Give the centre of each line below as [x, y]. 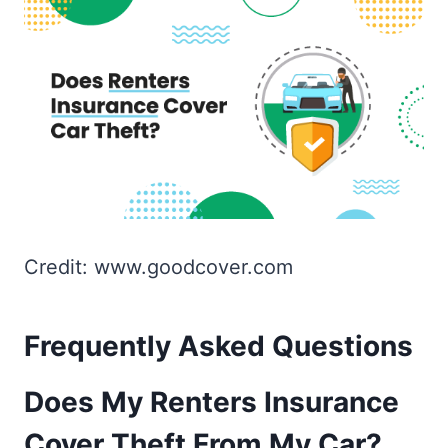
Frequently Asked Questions [218, 345]
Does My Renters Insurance [211, 401]
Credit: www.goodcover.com [158, 266]
